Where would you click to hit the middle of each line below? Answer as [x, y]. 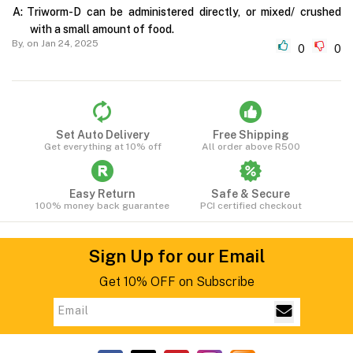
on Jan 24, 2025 [61, 43]
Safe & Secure [251, 193]
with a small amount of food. [102, 29]
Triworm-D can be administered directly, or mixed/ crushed [184, 11]
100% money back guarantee [102, 205]
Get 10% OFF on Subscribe [176, 281]
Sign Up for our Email [176, 256]
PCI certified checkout [251, 205]
